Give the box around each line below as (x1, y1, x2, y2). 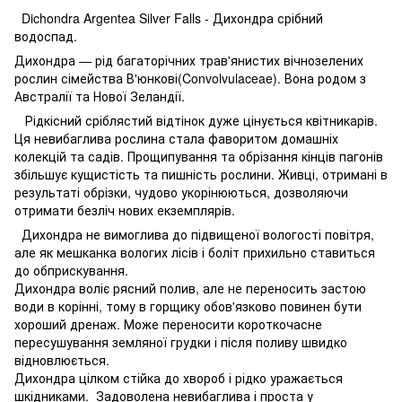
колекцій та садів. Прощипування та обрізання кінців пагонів (14, 146, 383, 165)
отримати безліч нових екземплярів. (14, 200, 235, 219)
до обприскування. (14, 260, 135, 279)
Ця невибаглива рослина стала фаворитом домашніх (14, 128, 338, 147)
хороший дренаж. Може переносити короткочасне (14, 314, 322, 333)
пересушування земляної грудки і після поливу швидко (14, 332, 347, 351)
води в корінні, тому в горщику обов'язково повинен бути (14, 296, 362, 315)
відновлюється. (14, 350, 109, 369)
